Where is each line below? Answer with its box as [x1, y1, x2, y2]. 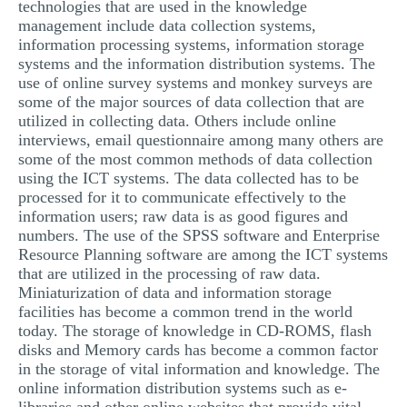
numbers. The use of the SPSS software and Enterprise [18, 226, 380, 244]
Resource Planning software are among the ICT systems [18, 245, 388, 263]
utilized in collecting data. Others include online [18, 112, 336, 130]
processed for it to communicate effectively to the [18, 188, 346, 206]
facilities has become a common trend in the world [18, 303, 352, 321]
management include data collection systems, [18, 16, 316, 35]
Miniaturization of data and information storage [18, 283, 332, 302]
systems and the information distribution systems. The [18, 55, 375, 73]
